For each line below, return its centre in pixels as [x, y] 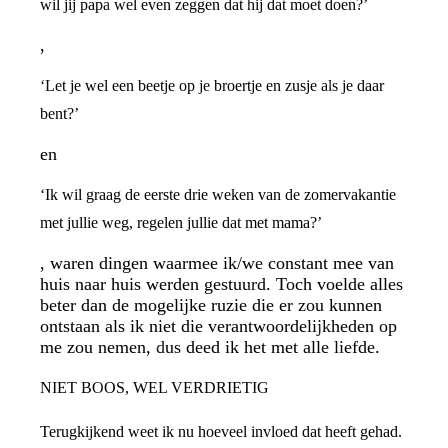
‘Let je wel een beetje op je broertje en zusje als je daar [212, 85]
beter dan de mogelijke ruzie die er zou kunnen [211, 305]
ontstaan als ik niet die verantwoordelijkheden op [218, 326]
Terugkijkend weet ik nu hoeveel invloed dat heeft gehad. [221, 431]
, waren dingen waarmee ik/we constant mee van [217, 263]
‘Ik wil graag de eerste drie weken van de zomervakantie [218, 194]
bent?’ [59, 113]
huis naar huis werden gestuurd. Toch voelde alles [221, 284]
